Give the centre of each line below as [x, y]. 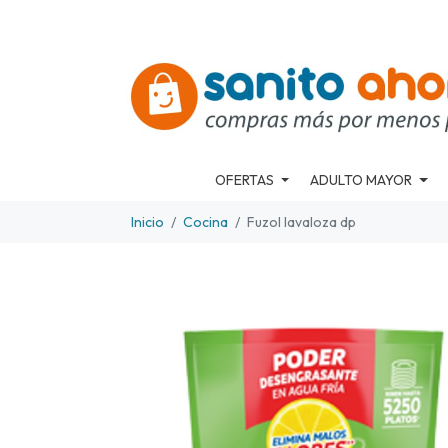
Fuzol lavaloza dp [301, 221]
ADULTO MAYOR [361, 179]
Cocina [205, 221]
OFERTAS [244, 179]
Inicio [147, 221]
